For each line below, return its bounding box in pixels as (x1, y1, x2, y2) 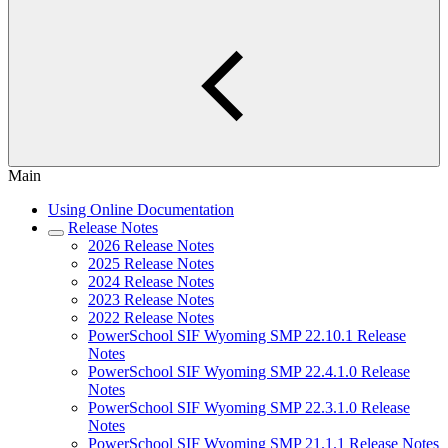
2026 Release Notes (88, 237, 214, 254)
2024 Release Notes (88, 273, 214, 290)
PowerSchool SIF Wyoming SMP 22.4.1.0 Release (88, 363, 410, 380)
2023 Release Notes (88, 291, 214, 308)
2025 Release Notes (88, 255, 214, 272)
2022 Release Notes (88, 309, 214, 326)
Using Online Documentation (48, 201, 234, 218)
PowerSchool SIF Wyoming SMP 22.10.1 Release (88, 327, 406, 344)
